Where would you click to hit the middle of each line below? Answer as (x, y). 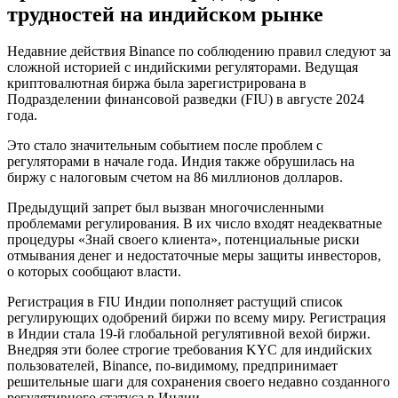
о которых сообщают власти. (94, 272)
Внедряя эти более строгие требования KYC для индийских (190, 350)
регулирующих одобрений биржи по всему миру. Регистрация (196, 318)
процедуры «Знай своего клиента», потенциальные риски (183, 240)
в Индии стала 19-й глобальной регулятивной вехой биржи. (189, 334)
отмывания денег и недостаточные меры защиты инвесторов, (194, 256)
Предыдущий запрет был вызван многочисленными (166, 208)
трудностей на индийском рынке (165, 14)
